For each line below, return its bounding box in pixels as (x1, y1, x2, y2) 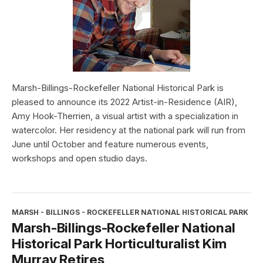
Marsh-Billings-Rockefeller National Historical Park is (12, 82, 224, 93)
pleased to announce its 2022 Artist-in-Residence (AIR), (12, 96, 237, 107)
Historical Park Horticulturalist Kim (12, 235, 227, 251)
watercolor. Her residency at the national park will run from (12, 124, 245, 136)
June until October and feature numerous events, (12, 138, 208, 150)
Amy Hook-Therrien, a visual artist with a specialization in (12, 110, 238, 122)
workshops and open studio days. (12, 152, 147, 164)
